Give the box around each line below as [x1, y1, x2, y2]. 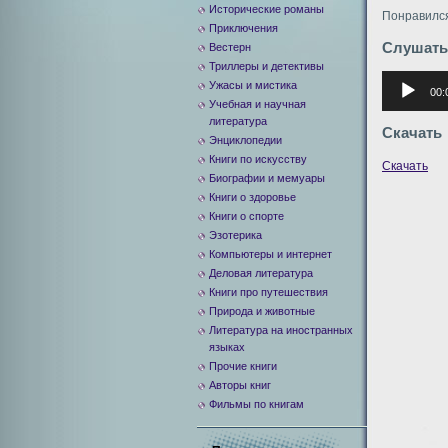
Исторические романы [209, 3, 324, 15]
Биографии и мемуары [209, 172, 325, 184]
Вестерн [209, 41, 251, 53]
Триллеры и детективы [209, 60, 324, 72]
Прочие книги [209, 360, 277, 372]
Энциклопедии [209, 134, 282, 146]
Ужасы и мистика [209, 79, 297, 91]
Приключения [209, 22, 278, 34]
